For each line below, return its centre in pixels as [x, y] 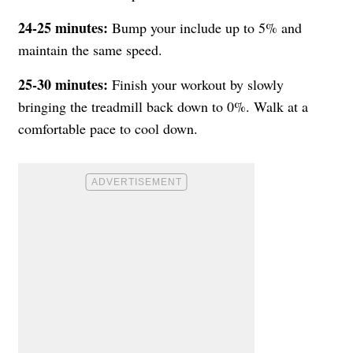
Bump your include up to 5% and [205, 27]
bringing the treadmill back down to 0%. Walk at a [163, 106]
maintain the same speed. [90, 49]
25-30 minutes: [63, 84]
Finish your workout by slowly [196, 84]
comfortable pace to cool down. [108, 128]
